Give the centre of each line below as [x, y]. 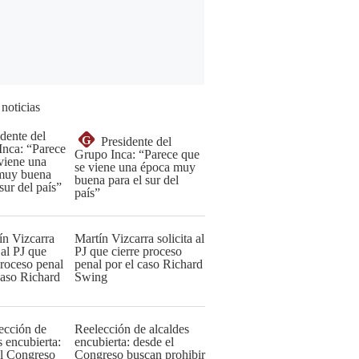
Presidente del [136, 141]
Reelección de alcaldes [132, 329]
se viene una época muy [135, 167]
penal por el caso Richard [139, 264]
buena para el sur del [127, 180]
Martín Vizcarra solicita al [139, 238]
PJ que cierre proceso [128, 251]
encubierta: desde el [124, 342]
